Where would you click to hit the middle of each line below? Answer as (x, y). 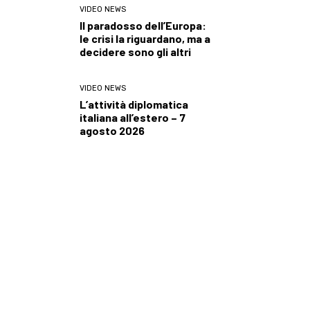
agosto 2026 (112, 130)
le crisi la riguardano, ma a (145, 38)
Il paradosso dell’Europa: (143, 25)
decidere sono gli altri (135, 51)
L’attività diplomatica (134, 104)
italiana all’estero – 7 (133, 117)
